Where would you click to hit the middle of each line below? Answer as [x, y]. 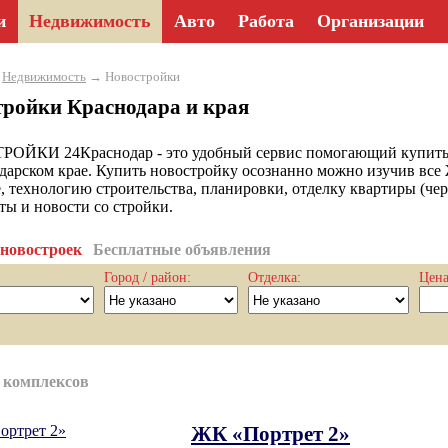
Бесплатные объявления [182, 249]
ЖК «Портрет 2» [270, 433]
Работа [266, 21]
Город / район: [147, 277]
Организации [370, 21]
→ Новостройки [133, 76]
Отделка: [274, 277]
